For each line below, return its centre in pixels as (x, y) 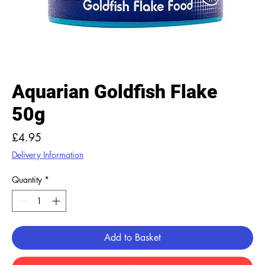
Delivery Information (48, 155)
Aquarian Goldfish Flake (114, 92)
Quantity (27, 180)
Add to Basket (132, 237)
